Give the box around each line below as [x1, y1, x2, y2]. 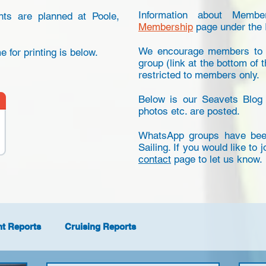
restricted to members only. [138, 69, 262, 81]
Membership [138, 21, 193, 33]
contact [138, 153, 171, 165]
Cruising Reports [65, 221, 136, 232]
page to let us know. [171, 153, 262, 165]
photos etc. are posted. [138, 105, 240, 117]
